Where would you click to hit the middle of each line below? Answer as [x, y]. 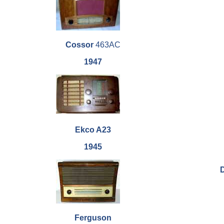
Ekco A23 [93, 130]
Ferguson [93, 218]
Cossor [80, 45]
